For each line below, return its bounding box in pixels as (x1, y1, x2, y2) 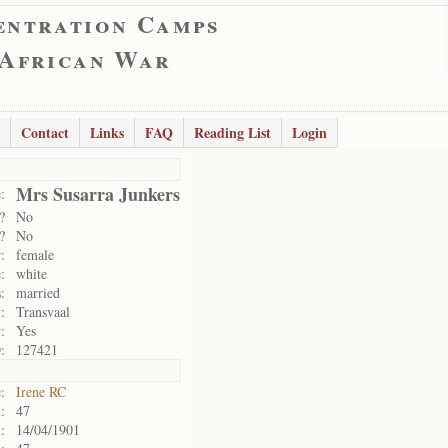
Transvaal (16, 302, 70, 321)
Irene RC (16, 382, 66, 401)
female (16, 245, 54, 264)
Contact (21, 122, 69, 143)
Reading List (194, 122, 271, 143)
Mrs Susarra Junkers (16, 181, 180, 207)
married (16, 283, 60, 302)
